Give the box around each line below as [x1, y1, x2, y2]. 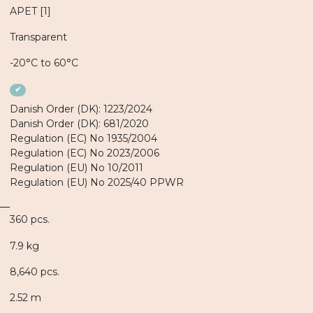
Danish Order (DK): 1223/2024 [10, 103, 152, 115]
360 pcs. [10, 213, 50, 226]
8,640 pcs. [10, 265, 59, 278]
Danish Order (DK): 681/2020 [10, 117, 149, 130]
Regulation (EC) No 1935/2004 [10, 132, 157, 145]
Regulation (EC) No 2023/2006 [10, 147, 159, 159]
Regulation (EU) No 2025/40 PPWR [10, 176, 184, 189]
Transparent [10, 31, 67, 43]
